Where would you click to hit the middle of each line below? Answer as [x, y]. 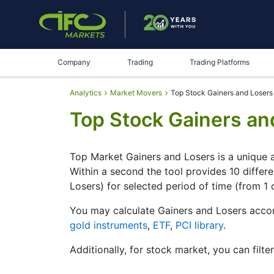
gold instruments [109, 225]
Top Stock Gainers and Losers [222, 93]
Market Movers [136, 93]
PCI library [199, 225]
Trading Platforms [220, 62]
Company [74, 62]
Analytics [86, 93]
